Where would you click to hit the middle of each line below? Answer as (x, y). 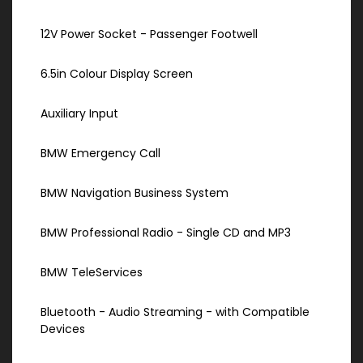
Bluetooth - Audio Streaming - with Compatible (175, 312)
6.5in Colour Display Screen (117, 74)
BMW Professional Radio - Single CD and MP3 (166, 233)
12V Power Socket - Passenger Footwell (149, 34)
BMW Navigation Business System (135, 193)
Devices (63, 329)
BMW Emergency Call (100, 154)
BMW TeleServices (92, 273)
